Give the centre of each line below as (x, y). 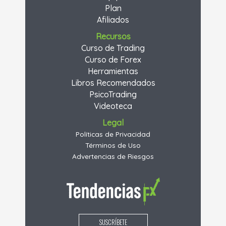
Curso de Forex (113, 60)
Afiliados (113, 20)
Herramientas (113, 71)
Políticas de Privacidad (113, 134)
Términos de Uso (113, 145)
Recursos (113, 37)
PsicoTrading (113, 95)
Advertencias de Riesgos (113, 156)
